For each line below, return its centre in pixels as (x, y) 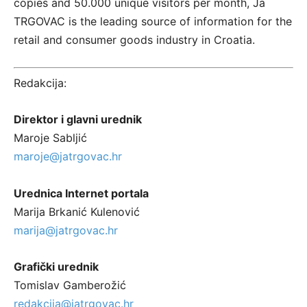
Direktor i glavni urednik (78, 119)
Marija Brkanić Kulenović (77, 211)
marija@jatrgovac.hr (66, 230)
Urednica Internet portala (81, 193)
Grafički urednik (56, 266)
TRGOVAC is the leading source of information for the (153, 21)
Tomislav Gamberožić (70, 285)
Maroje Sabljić (50, 137)
